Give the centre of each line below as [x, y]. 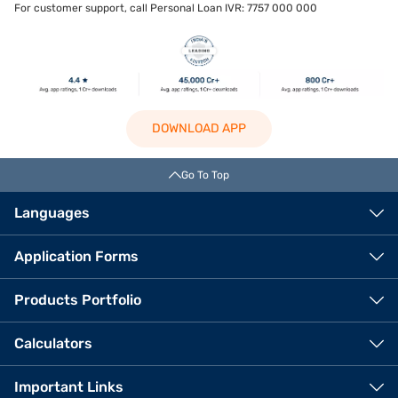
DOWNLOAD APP [199, 129]
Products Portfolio [78, 300]
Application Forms [76, 257]
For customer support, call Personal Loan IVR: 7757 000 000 [166, 8]
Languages [52, 213]
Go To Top [205, 175]
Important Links [69, 387]
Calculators [53, 344]
